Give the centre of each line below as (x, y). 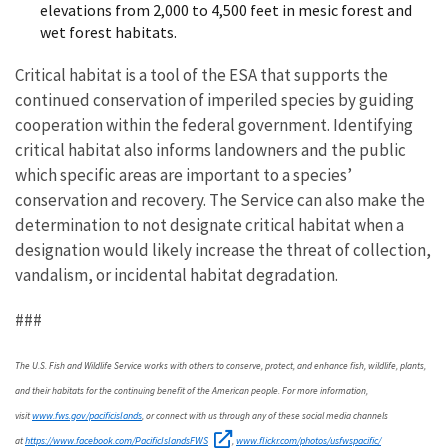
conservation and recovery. (112, 199)
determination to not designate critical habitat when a (209, 224)
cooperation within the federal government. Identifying (214, 124)
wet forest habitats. (110, 31)
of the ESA (221, 74)
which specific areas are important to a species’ (183, 174)
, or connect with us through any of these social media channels (265, 416)
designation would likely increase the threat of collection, (223, 249)
